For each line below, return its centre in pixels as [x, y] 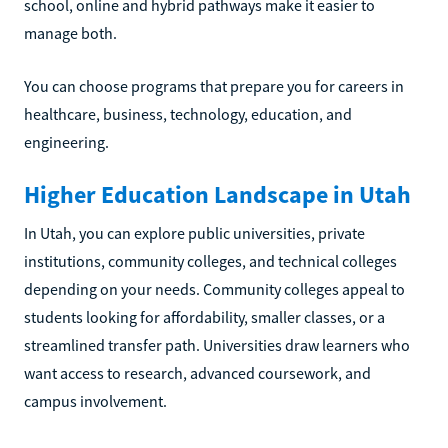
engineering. [66, 142]
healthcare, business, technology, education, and [188, 114]
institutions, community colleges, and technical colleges [210, 261]
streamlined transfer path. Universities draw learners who [217, 345]
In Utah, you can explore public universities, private [194, 233]
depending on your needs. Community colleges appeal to [214, 289]
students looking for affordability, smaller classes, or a [204, 317]
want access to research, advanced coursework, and [197, 373]
